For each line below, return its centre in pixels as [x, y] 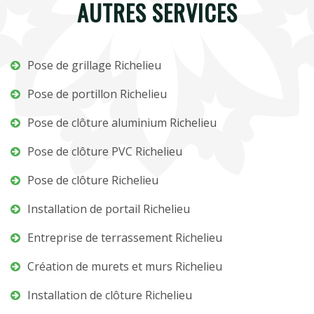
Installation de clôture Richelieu [110, 295]
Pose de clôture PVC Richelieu [105, 151]
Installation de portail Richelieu [109, 209]
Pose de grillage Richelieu [94, 65]
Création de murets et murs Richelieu [125, 266]
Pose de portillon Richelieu [97, 94]
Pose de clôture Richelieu [93, 180]
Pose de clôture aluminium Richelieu [122, 123]
